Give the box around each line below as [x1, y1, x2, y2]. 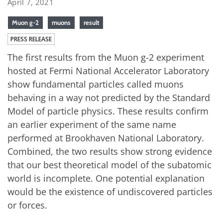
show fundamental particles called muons [7, 78, 184, 91]
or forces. [7, 199, 47, 212]
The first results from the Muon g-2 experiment [7, 51, 204, 64]
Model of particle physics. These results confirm [7, 105, 209, 117]
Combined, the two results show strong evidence [7, 145, 212, 158]
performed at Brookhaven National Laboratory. [7, 132, 204, 144]
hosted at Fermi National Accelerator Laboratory [7, 65, 209, 77]
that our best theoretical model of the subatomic [7, 159, 212, 171]
